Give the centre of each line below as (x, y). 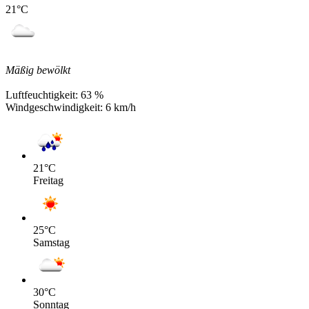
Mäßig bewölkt (38, 70)
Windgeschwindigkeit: (56, 107)
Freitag (48, 180)
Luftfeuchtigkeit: (43, 94)
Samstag (51, 242)
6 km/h (121, 107)
